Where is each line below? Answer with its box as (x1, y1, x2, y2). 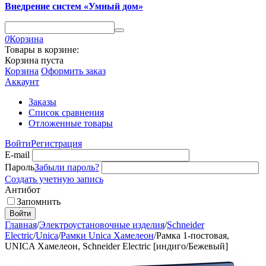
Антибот (5, 185, 40, 195)
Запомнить (17, 197, 61, 207)
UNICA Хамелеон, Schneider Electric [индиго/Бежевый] (5, 241, 228, 251)
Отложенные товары (28, 118, 113, 128)
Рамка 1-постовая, (156, 230, 229, 240)
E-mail (5, 150, 30, 160)
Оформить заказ (41, 66, 106, 76)
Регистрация (31, 138, 82, 148)
